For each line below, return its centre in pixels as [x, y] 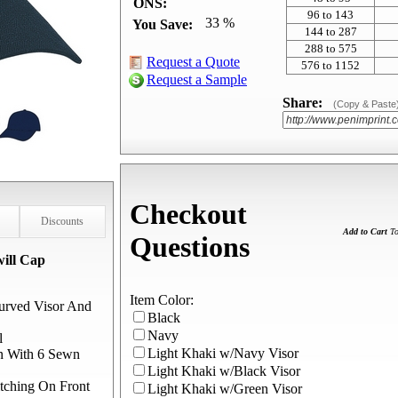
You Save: [163, 24]
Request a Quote [193, 62]
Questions [190, 247]
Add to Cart [365, 231]
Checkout [188, 215]
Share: [302, 103]
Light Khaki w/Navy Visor [223, 353]
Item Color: [162, 300]
